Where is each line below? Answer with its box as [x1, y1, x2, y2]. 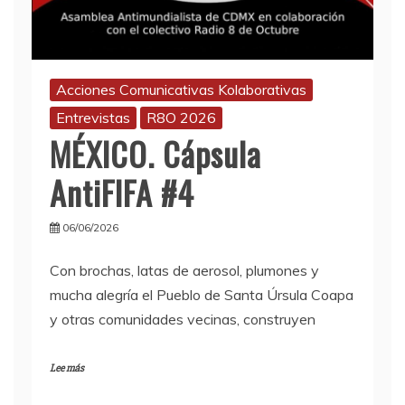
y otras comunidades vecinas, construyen [50, 310, 316, 329]
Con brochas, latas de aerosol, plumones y [50, 261, 319, 280]
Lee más [50, 362, 84, 376]
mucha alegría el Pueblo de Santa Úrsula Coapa [50, 286, 353, 305]
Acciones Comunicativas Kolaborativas [56, 80, 306, 99]
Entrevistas [56, 108, 130, 127]
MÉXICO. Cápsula [50, 129, 261, 178]
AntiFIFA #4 [50, 168, 194, 217]
